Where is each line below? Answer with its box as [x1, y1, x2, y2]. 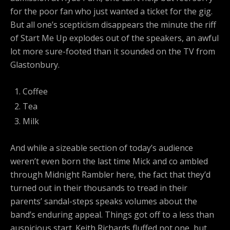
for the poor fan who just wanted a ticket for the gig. [10, 6, 213, 17]
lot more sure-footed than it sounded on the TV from [10, 46, 215, 57]
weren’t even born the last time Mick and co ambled [10, 156, 208, 167]
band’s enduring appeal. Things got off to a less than [10, 209, 214, 221]
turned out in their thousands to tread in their [10, 182, 187, 194]
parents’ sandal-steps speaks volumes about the [10, 196, 197, 207]
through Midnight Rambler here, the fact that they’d [10, 169, 210, 181]
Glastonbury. [10, 59, 60, 71]
